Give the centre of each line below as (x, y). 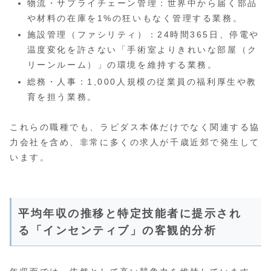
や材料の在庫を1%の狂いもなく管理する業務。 (135, 18)
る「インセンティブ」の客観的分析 (118, 231)
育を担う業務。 (62, 97)
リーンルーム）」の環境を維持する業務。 (122, 65)
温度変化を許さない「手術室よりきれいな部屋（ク (142, 50)
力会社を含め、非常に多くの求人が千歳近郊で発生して (135, 142)
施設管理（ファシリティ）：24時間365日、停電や (143, 35)
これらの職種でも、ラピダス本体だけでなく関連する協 (135, 127)
